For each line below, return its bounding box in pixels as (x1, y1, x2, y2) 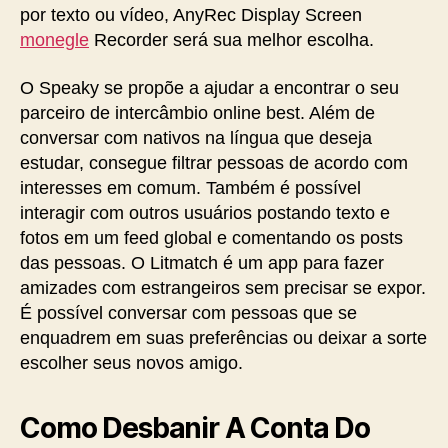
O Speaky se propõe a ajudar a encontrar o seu (20, 77, 399, 98)
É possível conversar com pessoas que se (20, 302, 357, 323)
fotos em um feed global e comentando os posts (20, 227, 403, 248)
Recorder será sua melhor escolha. (89, 30, 374, 50)
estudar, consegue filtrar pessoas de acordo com (20, 152, 408, 173)
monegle (20, 30, 89, 50)
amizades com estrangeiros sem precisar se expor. (20, 277, 426, 298)
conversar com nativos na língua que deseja (20, 127, 372, 148)
